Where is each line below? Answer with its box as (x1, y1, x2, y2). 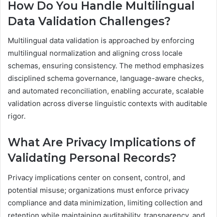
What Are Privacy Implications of (8, 136, 196, 150)
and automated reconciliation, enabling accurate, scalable (8, 86, 204, 96)
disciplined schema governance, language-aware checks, (8, 74, 204, 83)
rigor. (8, 111, 26, 121)
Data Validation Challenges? (8, 14, 170, 28)
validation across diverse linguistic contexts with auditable (8, 99, 207, 108)
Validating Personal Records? (8, 151, 176, 165)
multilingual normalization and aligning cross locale (8, 48, 183, 58)
